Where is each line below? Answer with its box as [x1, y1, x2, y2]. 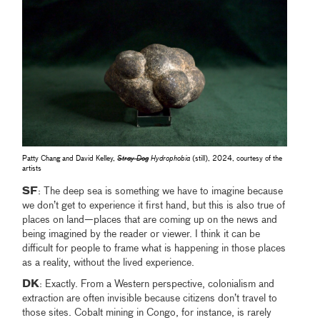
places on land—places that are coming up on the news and [22, 215, 278, 226]
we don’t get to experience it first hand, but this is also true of [22, 201, 286, 211]
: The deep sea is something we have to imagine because [38, 186, 284, 197]
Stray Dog [117, 155, 149, 163]
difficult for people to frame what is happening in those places [22, 244, 286, 254]
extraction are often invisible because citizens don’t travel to [22, 294, 278, 304]
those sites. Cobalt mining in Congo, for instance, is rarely [22, 308, 272, 319]
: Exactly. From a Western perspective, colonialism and [39, 279, 275, 290]
